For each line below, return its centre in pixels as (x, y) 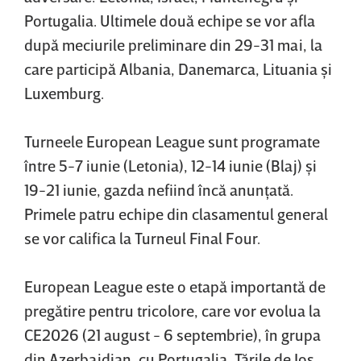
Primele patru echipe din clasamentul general (176, 213)
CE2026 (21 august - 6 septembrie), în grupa (172, 334)
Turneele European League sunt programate (172, 141)
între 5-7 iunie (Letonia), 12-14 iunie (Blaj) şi (170, 165)
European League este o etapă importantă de (175, 286)
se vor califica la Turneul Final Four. (142, 237)
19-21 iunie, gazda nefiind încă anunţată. (159, 189)
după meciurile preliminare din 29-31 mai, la (173, 44)
